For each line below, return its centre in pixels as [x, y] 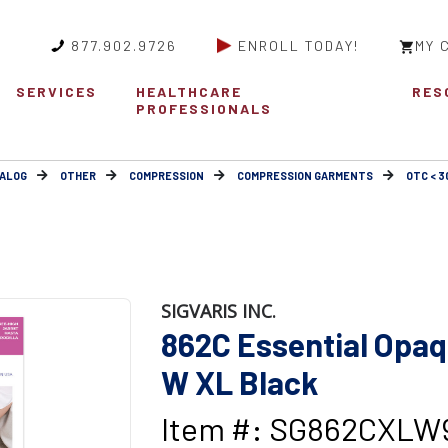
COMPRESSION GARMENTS [305, 176]
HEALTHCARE [189, 92]
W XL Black [239, 382]
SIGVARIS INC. [218, 311]
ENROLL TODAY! [298, 45]
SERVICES [56, 92]
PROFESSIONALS [204, 109]
